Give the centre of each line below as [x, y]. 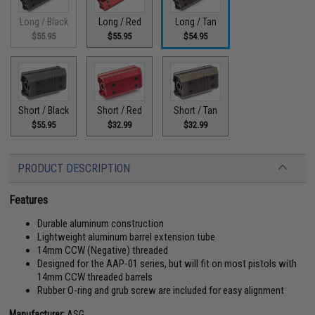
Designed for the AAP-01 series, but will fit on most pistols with [167, 263]
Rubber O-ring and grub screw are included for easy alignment [161, 290]
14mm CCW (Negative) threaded [103, 250]
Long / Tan [195, 22]
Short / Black [44, 110]
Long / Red [120, 22]
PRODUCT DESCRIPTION [74, 168]
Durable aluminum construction [101, 223]
